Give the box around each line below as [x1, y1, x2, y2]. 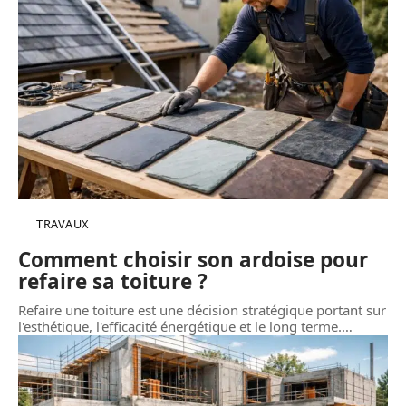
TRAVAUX [36, 216, 89, 233]
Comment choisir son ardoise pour [18, 246, 368, 275]
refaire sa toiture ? [18, 267, 208, 296]
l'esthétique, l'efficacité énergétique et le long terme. [18, 317, 342, 336]
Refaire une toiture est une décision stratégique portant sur [18, 301, 386, 320]
